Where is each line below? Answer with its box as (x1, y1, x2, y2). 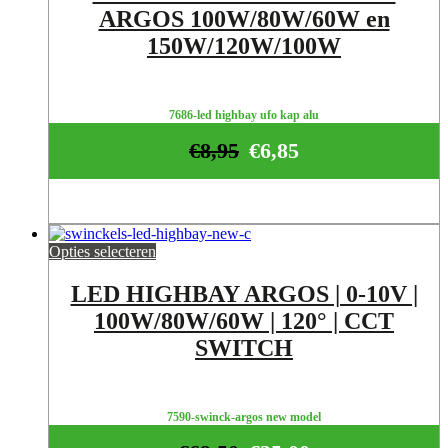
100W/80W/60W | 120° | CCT (94, 308, 394, 335)
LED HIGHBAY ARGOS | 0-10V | (70, 281, 418, 308)
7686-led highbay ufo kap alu (169, 107, 319, 122)
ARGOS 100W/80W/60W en (98, 6, 390, 33)
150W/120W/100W (147, 33, 341, 60)
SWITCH (195, 335, 293, 362)
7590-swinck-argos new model (167, 409, 321, 424)
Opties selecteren (49, 243, 156, 261)
